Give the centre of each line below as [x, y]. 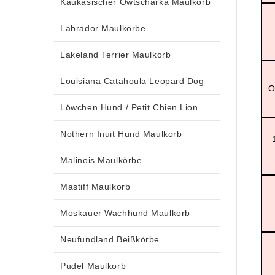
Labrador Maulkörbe [103, 28]
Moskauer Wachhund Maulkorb [125, 213]
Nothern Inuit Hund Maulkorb [121, 134]
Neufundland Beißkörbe [110, 239]
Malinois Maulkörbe [101, 160]
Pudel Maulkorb [93, 265]
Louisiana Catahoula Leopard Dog [132, 81]
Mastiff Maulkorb [95, 186]
